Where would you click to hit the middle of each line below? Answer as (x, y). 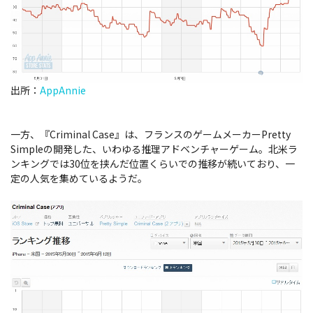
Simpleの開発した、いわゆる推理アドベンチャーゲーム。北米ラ (154, 149)
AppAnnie (63, 90)
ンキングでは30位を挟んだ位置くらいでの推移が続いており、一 (153, 163)
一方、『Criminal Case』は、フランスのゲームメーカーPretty (151, 134)
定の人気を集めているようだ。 (79, 178)
